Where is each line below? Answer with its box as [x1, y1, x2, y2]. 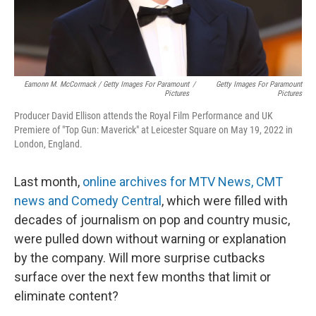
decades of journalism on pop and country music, [14, 212, 290, 227]
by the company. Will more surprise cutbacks [14, 250, 265, 265]
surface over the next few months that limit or [14, 269, 271, 284]
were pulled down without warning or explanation [14, 231, 286, 246]
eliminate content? [14, 288, 119, 303]
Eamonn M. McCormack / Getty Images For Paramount [24, 79, 190, 89]
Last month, [14, 174, 83, 189]
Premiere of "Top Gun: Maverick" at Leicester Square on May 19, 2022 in [14, 123, 293, 135]
